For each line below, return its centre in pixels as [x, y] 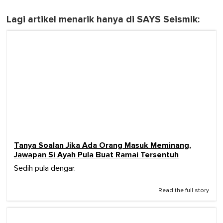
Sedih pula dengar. [45, 168]
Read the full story [184, 190]
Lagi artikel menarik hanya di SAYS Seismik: [103, 19]
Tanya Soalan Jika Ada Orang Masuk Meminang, [103, 145]
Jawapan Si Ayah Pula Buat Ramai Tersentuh [96, 155]
